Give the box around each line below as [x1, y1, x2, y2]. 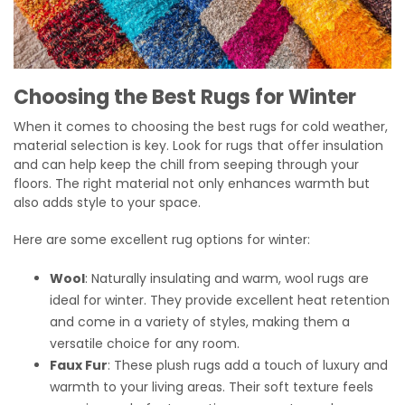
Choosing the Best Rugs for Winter [14, 83, 356, 112]
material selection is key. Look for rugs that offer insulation [14, 137, 383, 155]
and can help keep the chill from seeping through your [14, 155, 359, 174]
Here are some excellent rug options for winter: [14, 231, 310, 250]
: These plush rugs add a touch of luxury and [108, 356, 388, 375]
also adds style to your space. [14, 193, 204, 212]
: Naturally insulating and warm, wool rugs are [85, 269, 369, 288]
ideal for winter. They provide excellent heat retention [50, 291, 390, 310]
